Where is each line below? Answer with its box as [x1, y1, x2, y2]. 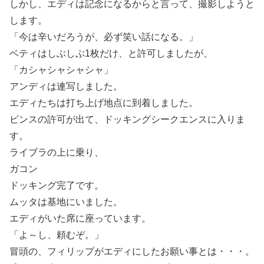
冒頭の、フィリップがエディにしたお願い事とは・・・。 [9, 246, 255, 256]
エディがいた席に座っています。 [9, 213, 151, 223]
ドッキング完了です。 [9, 180, 104, 190]
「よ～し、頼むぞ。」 [9, 229, 104, 240]
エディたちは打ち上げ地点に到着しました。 [9, 97, 198, 108]
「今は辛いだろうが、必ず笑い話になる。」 [9, 31, 198, 42]
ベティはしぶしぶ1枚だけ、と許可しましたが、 [9, 48, 213, 58]
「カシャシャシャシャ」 [9, 64, 113, 75]
